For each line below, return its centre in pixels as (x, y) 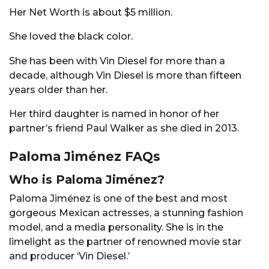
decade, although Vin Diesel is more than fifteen (125, 75)
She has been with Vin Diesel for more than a (117, 61)
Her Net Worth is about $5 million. (91, 13)
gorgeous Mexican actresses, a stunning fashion (126, 213)
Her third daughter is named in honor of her (114, 113)
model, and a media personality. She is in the (116, 227)
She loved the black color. (71, 37)
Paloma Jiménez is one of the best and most (118, 198)
